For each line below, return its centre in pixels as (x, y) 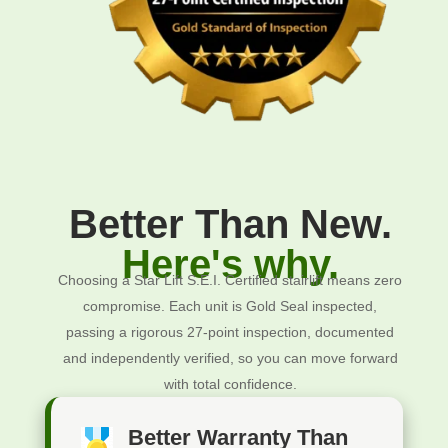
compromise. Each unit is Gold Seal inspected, (230, 305)
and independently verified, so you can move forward (230, 357)
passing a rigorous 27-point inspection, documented (230, 331)
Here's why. (230, 263)
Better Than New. (230, 223)
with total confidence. (230, 383)
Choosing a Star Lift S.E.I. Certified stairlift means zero (230, 279)
